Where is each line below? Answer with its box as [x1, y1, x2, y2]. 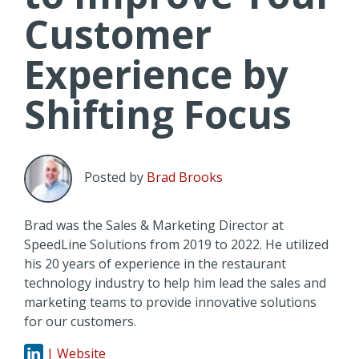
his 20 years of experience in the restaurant [24, 255, 286, 273]
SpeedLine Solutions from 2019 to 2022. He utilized [24, 236, 329, 254]
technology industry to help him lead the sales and [24, 274, 326, 292]
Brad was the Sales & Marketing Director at [24, 216, 284, 235]
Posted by [84, 168, 143, 187]
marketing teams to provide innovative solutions [24, 293, 317, 312]
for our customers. [24, 313, 136, 331]
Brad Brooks [147, 168, 223, 187]
